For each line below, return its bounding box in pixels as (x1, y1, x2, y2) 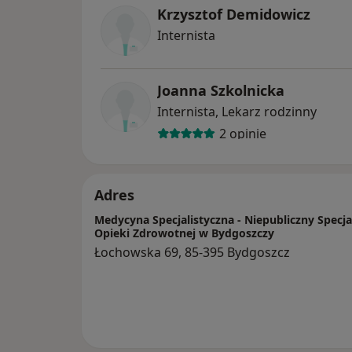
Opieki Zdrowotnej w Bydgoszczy (94, 225, 274, 240)
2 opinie (218, 125, 266, 143)
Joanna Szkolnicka (157, 80, 284, 100)
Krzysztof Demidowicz (157, 4, 310, 24)
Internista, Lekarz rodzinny (157, 102, 317, 120)
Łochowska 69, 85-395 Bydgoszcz (94, 243, 290, 261)
